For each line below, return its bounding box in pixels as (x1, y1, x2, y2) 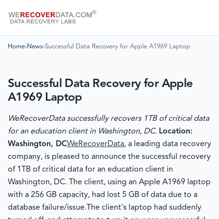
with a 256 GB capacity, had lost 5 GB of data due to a (8, 191, 197, 199)
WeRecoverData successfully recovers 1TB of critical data (8, 115, 209, 123)
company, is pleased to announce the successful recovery (8, 153, 211, 161)
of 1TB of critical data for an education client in (8, 166, 173, 174)
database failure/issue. (8, 204, 87, 212)
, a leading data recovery (124, 140, 211, 148)
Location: (159, 128, 193, 135)
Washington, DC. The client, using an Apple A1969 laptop (8, 178, 211, 186)
